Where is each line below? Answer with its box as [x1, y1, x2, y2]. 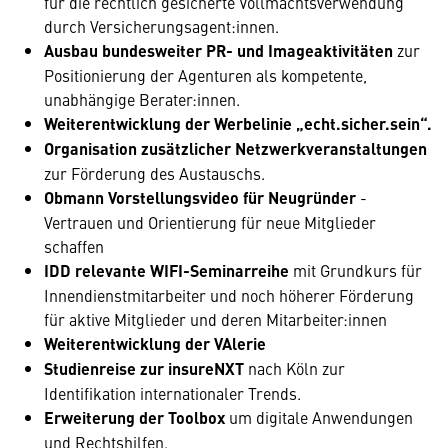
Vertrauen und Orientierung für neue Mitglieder [44, 211, 376, 233]
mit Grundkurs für [289, 259, 422, 281]
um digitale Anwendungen [225, 406, 413, 428]
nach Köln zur [248, 357, 345, 379]
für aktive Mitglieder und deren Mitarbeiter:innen [44, 308, 387, 330]
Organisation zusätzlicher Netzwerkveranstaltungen [44, 137, 427, 160]
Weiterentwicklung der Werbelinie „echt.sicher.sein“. [44, 112, 432, 135]
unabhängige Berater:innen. [44, 88, 240, 110]
